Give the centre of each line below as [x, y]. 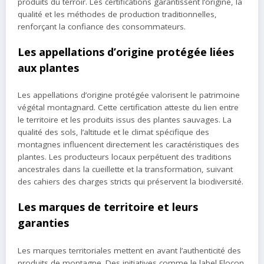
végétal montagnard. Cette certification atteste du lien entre [128, 108]
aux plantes [48, 67]
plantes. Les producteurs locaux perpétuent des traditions [125, 157]
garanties [43, 223]
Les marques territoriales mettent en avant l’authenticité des [129, 250]
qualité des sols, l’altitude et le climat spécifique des [113, 132]
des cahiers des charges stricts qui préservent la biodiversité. [131, 182]
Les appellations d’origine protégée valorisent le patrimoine [129, 95]
